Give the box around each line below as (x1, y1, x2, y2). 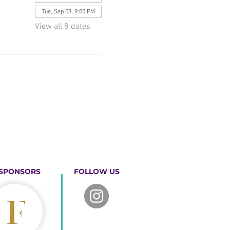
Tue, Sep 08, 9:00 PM (41, 8, 95, 15)
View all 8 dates (34, 22, 90, 32)
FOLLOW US (73, 167, 120, 176)
